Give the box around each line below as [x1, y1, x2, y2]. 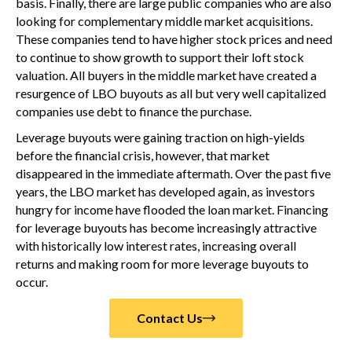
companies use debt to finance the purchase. [16, 104, 251, 119]
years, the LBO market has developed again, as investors [16, 184, 315, 199]
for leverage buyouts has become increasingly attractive [16, 220, 317, 235]
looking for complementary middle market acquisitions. [16, 13, 313, 28]
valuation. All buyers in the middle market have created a [16, 68, 317, 82]
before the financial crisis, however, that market [16, 148, 269, 163]
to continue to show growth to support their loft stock [16, 49, 304, 64]
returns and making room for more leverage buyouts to [16, 256, 309, 271]
